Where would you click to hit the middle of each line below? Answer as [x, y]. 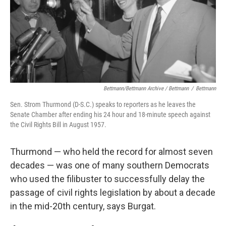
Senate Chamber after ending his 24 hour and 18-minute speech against [110, 115]
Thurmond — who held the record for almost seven [111, 152]
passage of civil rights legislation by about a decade [113, 192]
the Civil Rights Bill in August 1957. [58, 125]
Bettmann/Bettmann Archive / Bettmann [146, 89]
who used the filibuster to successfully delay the [107, 179]
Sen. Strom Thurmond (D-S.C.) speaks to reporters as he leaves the [103, 104]
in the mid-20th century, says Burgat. [83, 206]
